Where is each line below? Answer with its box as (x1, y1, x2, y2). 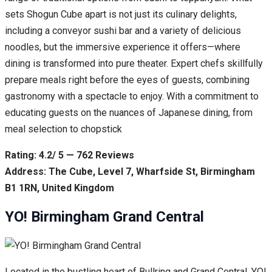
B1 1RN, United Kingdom (5, 182, 114, 194)
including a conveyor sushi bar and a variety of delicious (5, 25, 241, 37)
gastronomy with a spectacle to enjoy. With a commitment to (5, 90, 259, 103)
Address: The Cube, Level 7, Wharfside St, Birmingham (5, 166, 255, 178)
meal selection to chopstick (5, 123, 122, 135)
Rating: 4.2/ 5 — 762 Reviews (5, 149, 134, 161)
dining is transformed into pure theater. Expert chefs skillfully (5, 58, 263, 70)
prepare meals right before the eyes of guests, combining (5, 74, 250, 86)
